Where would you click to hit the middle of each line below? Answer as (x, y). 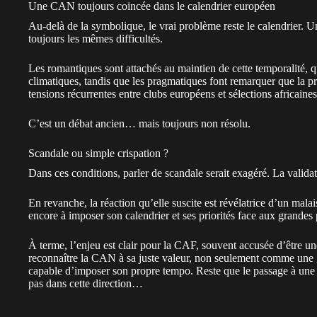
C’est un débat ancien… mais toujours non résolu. (139, 123)
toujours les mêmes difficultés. (96, 38)
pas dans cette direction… (86, 283)
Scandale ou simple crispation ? (98, 153)
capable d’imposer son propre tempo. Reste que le (141, 270)
